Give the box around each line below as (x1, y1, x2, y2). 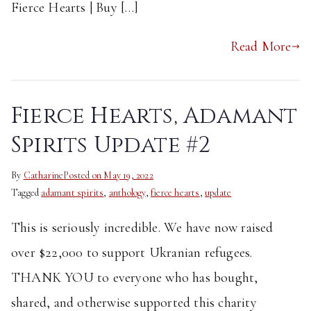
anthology (108, 186, 146, 199)
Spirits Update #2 (11, 129, 211, 160)
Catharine (23, 169, 64, 181)
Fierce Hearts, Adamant (11, 100, 298, 131)
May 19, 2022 (103, 169, 153, 181)
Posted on (63, 169, 104, 181)
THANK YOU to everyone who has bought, (11, 269, 258, 286)
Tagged (11, 186, 42, 199)
